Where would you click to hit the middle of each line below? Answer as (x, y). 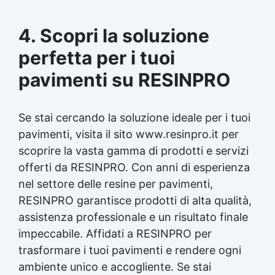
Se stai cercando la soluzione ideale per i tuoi (134, 117)
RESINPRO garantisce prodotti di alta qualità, (135, 200)
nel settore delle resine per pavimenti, (116, 184)
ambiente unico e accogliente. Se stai (115, 266)
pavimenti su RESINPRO (124, 79)
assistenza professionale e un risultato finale (133, 217)
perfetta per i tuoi (97, 57)
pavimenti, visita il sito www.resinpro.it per (129, 134)
